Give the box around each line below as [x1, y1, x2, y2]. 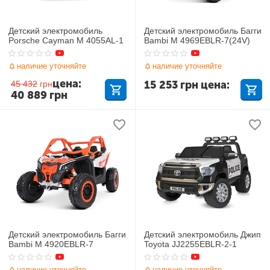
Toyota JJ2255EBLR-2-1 [144, 239, 237, 249]
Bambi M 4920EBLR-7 [8, 239, 94, 249]
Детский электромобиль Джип [144, 229, 262, 239]
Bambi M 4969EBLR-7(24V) [144, 35, 251, 45]
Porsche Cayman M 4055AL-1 [8, 35, 124, 45]
